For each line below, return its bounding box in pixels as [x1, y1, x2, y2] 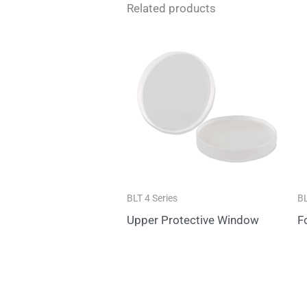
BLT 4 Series [127, 193, 178, 205]
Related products [127, 1, 217, 16]
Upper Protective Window [127, 213, 260, 228]
